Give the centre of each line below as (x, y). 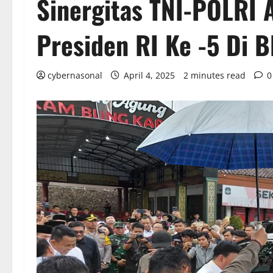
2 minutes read (214, 76)
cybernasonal (75, 76)
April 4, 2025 (149, 76)
